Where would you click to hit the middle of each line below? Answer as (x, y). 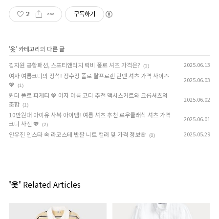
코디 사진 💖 (24, 123)
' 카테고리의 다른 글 (40, 49)
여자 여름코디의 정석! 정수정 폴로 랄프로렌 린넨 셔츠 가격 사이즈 (89, 76)
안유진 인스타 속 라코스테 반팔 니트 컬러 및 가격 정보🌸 (77, 134)
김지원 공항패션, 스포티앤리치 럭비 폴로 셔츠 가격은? (75, 65)
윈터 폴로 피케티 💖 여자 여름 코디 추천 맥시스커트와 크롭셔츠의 (88, 95)
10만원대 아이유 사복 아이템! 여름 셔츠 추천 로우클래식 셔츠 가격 (90, 115)
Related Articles (51, 184)
